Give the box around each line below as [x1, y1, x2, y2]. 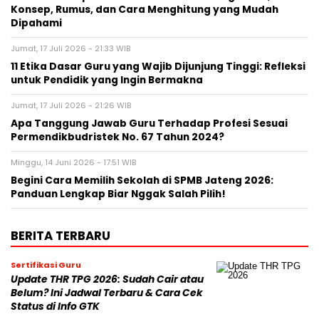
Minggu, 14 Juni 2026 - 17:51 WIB [11, 157, 136, 169]
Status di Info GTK [11, 300, 100, 314]
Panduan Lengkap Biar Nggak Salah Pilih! [11, 187, 226, 202]
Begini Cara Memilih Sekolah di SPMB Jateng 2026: [11, 174, 273, 188]
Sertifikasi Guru [11, 259, 81, 271]
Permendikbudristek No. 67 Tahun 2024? [11, 130, 224, 145]
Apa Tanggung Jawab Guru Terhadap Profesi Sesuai [11, 117, 288, 131]
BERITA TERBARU [11, 227, 110, 245]
